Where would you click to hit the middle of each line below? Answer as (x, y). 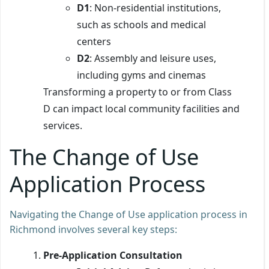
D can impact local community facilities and (141, 108)
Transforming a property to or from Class (138, 92)
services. (63, 125)
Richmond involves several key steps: (93, 229)
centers (94, 41)
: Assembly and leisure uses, (153, 58)
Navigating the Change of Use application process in (128, 214)
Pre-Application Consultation (113, 255)
